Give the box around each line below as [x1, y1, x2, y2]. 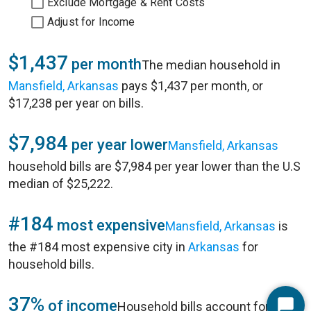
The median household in [142, 58, 280, 72]
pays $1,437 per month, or [119, 78, 263, 93]
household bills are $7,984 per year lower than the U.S [8, 159, 301, 174]
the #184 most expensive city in [8, 239, 188, 254]
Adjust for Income [47, 15, 135, 28]
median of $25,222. [8, 176, 113, 191]
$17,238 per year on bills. [8, 96, 144, 110]
